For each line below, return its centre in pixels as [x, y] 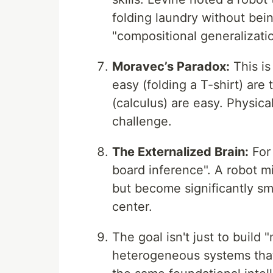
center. [132, 207]
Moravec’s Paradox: [171, 66]
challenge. [142, 121]
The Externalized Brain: [180, 152]
